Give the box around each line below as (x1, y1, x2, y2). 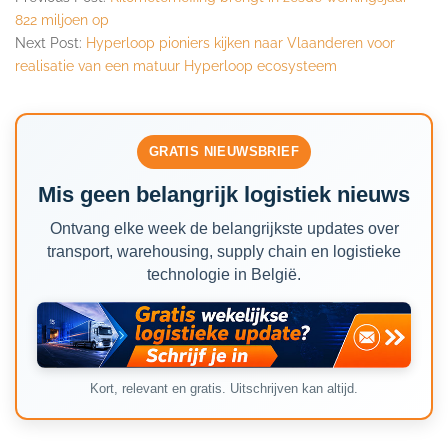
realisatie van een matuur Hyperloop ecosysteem (15, 57, 337, 74)
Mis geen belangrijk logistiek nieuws (38, 181, 410, 207)
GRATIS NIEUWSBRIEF (148, 143, 300, 159)
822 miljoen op (15, 11, 109, 28)
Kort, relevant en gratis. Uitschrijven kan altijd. (90, 381, 358, 397)
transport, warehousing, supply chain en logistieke (47, 242, 401, 260)
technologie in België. (147, 265, 301, 283)
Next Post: (15, 34, 86, 51)
